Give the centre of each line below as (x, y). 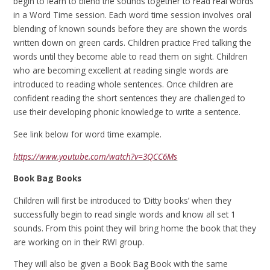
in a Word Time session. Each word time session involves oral (133, 15)
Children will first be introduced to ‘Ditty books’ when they (123, 200)
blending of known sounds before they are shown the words (130, 29)
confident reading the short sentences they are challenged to (130, 98)
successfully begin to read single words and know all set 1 (125, 214)
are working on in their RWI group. (79, 242)
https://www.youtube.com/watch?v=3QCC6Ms (96, 156)
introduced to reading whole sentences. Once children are (124, 84)
